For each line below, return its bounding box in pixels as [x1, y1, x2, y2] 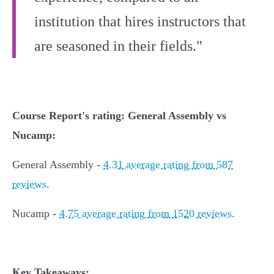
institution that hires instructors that [34, 13, 246, 29]
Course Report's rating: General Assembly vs [12, 109, 226, 122]
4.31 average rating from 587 [103, 158, 233, 171]
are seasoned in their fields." [34, 38, 202, 54]
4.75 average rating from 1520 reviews [59, 207, 232, 220]
